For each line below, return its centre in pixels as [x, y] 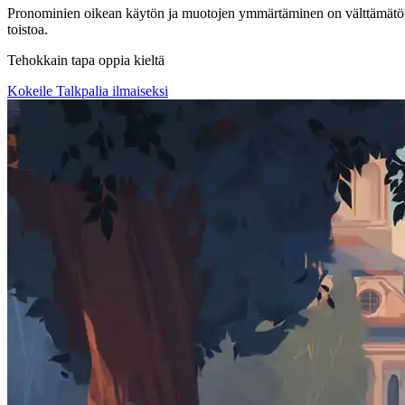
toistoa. [28, 29]
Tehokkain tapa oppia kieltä [86, 60]
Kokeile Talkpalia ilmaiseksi [88, 90]
